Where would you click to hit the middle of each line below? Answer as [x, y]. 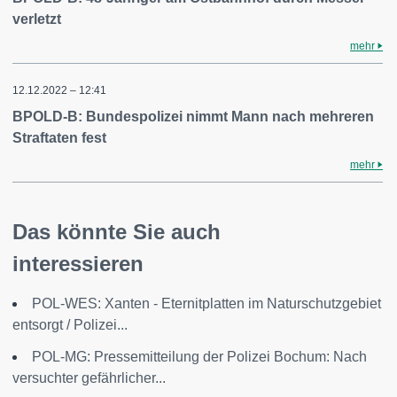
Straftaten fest [59, 138]
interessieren [78, 264]
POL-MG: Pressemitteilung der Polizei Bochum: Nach [199, 357]
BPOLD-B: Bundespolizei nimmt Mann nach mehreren [193, 117]
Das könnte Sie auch [117, 232]
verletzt [37, 19]
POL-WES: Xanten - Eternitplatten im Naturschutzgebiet [206, 304]
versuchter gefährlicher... [89, 378]
